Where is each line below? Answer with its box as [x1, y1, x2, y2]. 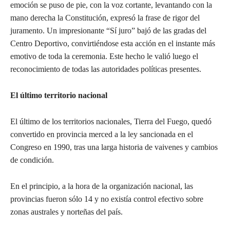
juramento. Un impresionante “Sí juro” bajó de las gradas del [10, 26, 206, 35]
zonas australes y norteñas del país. [10, 207, 123, 216]
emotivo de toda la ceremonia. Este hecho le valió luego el [10, 51, 198, 61]
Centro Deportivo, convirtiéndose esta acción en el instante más [10, 39, 215, 48]
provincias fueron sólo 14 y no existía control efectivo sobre [10, 194, 203, 203]
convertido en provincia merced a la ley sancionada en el [10, 129, 193, 139]
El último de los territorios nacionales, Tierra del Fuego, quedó [10, 117, 212, 126]
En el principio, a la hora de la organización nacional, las [10, 181, 193, 190]
